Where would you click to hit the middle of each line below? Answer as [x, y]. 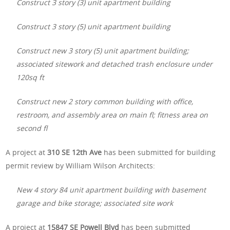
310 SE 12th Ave [75, 152]
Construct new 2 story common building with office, [105, 101]
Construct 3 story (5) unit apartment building [94, 26]
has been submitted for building [159, 152]
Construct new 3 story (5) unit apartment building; [103, 50]
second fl [32, 128]
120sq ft [31, 77]
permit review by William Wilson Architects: [81, 165]
